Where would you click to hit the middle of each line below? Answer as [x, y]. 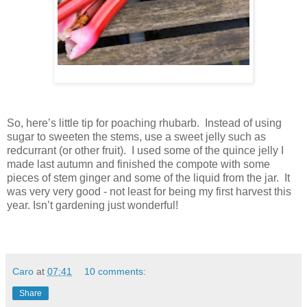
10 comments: [115, 272]
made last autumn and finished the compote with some [138, 164]
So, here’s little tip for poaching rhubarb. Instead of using [144, 123]
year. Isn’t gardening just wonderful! [93, 206]
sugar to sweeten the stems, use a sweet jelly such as [136, 137]
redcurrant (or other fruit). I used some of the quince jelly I [145, 151]
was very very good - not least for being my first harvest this [149, 192]
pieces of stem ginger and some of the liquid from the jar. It [148, 178]
